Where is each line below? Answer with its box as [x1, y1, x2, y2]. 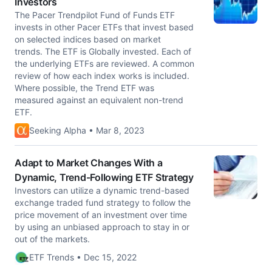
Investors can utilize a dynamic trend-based [15, 185, 189, 195]
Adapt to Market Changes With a [15, 157, 163, 169]
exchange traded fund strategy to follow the [15, 197, 191, 208]
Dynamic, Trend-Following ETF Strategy [15, 171, 194, 183]
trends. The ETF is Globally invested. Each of [15, 46, 191, 56]
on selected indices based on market [15, 34, 161, 44]
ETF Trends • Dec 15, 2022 [29, 252, 137, 262]
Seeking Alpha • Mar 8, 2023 [29, 125, 144, 135]
